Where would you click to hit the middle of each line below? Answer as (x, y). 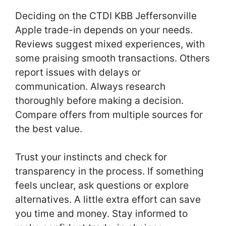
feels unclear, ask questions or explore (102, 186)
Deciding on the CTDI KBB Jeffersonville (106, 16)
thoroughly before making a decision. (99, 100)
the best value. (49, 129)
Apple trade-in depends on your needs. (104, 30)
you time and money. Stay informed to (101, 214)
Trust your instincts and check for (91, 157)
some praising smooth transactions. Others (112, 58)
